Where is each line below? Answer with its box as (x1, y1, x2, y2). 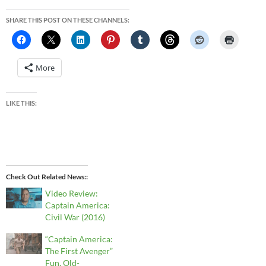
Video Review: (45, 188, 99, 199)
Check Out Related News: (6, 172, 86, 182)
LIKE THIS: (6, 99, 37, 107)
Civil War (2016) (45, 212, 106, 223)
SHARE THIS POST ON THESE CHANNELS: (6, 16, 129, 24)
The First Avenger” (45, 246, 113, 256)
